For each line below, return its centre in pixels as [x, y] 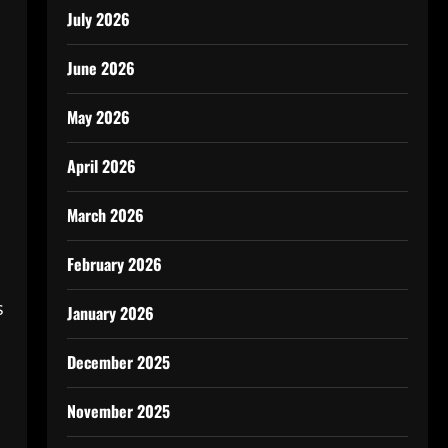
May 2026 [98, 117]
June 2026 [100, 68]
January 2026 [110, 313]
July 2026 [98, 19]
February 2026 [114, 264]
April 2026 [101, 166]
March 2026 [105, 215]
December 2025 [118, 362]
